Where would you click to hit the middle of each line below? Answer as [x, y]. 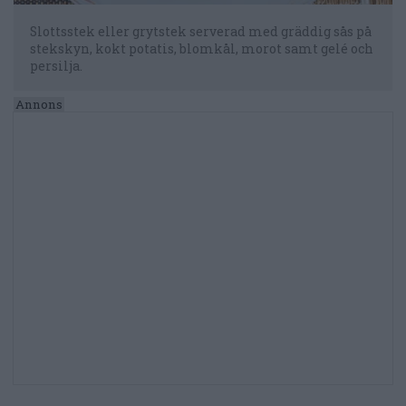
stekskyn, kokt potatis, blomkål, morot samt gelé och [202, 48]
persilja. [56, 65]
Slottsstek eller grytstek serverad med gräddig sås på [201, 31]
